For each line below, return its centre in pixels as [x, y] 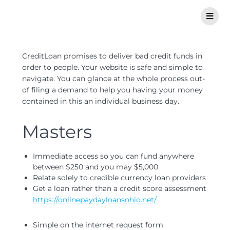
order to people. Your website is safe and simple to [112, 67]
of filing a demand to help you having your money [112, 90]
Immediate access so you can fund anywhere [113, 156]
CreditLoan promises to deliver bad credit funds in [112, 56]
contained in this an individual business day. [101, 101]
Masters [57, 132]
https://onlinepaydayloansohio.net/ [95, 200]
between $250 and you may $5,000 [95, 167]
